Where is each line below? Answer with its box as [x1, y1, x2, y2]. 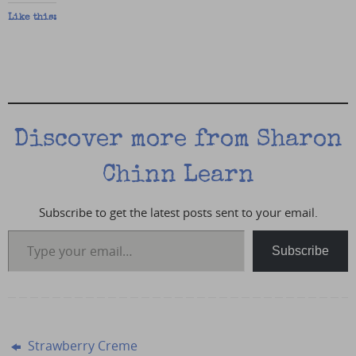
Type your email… [7, 220, 50, 238]
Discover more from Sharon [14, 128, 342, 153]
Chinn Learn [102, 164, 254, 188]
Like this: [8, 13, 56, 23]
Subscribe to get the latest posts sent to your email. [38, 203, 318, 220]
